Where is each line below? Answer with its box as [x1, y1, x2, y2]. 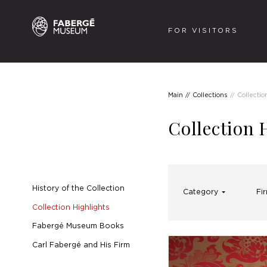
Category [182, 188, 218, 195]
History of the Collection [32, 185, 125, 193]
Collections [193, 92, 228, 98]
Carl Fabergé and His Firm [32, 241, 130, 249]
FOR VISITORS [168, 28, 238, 34]
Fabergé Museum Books [32, 223, 124, 230]
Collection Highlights [32, 204, 110, 211]
